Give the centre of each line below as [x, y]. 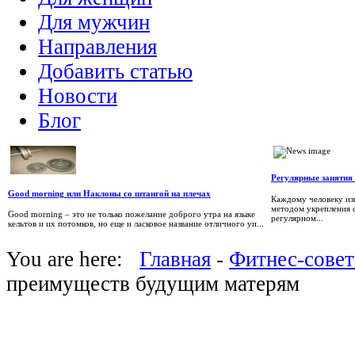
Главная [175, 260]
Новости [78, 96]
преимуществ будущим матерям [153, 284]
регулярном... [297, 218]
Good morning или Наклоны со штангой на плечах [109, 193]
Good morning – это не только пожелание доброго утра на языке [132, 214]
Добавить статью [115, 72]
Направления [97, 47]
